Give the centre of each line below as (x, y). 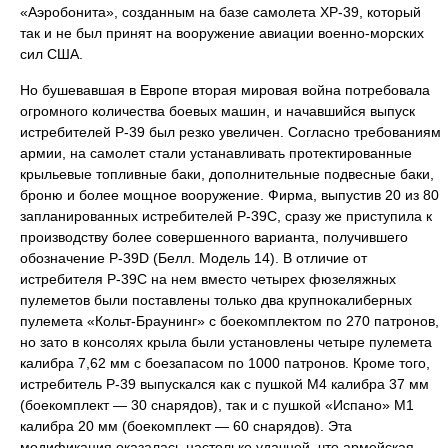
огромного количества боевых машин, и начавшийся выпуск (217, 111)
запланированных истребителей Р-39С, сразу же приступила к (226, 216)
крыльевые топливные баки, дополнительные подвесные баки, (227, 174)
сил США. (51, 54)
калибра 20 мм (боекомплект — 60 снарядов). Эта (186, 426)
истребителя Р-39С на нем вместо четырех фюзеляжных (208, 279)
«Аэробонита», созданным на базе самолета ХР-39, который (220, 12)
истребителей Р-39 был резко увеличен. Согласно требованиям (230, 132)
